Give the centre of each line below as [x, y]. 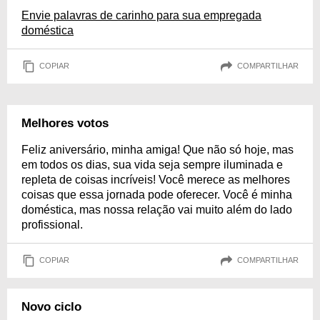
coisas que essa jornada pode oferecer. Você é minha [157, 194]
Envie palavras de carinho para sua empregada [141, 15]
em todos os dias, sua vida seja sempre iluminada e [152, 164]
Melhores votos [65, 123]
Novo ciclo [51, 306]
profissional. [52, 224]
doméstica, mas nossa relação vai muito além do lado [157, 209]
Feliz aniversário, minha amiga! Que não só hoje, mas [157, 149]
